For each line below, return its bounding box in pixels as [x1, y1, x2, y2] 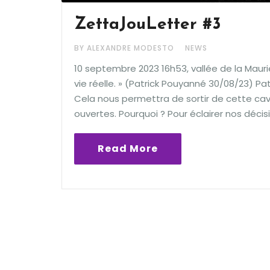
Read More [98, 142, 158, 155]
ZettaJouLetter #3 [74, 16, 221, 33]
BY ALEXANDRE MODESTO [74, 43, 177, 53]
